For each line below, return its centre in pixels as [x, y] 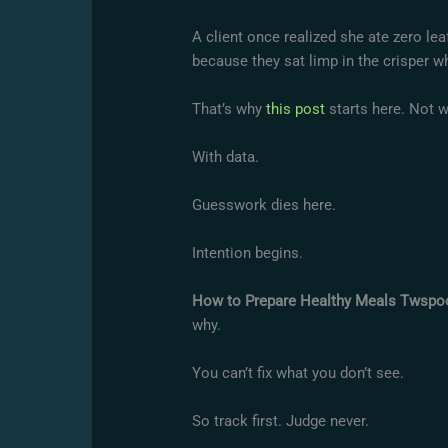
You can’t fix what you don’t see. [298, 373]
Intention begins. [248, 253]
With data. [226, 157]
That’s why [229, 109]
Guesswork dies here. [264, 205]
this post [296, 109]
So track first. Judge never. [281, 421]
